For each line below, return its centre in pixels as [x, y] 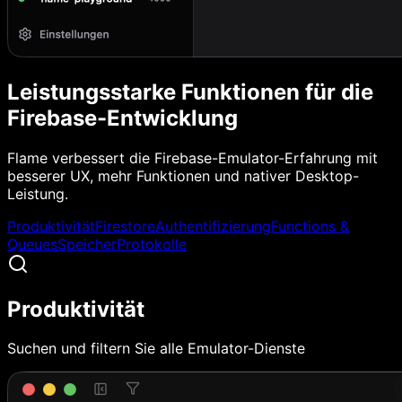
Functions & [310, 226]
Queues [32, 244]
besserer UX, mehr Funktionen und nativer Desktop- [183, 175]
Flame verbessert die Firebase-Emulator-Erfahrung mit [192, 157]
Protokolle [152, 244]
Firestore [125, 226]
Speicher [87, 244]
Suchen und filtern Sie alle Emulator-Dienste [156, 349]
